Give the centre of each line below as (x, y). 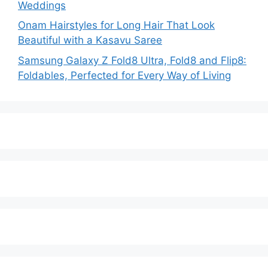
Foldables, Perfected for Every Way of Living (124, 75)
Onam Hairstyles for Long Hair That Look (116, 25)
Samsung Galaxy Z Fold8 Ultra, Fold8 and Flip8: (132, 60)
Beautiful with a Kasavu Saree (90, 40)
